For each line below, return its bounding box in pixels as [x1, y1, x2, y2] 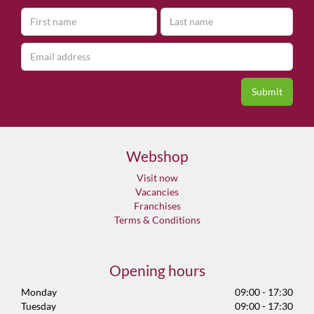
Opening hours [109, 261, 205, 279]
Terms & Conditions [114, 213, 200, 226]
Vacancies [135, 185, 179, 198]
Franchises [133, 199, 181, 212]
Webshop [125, 146, 189, 165]
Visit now [136, 171, 178, 184]
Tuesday [21, 299, 56, 312]
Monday [21, 285, 57, 298]
